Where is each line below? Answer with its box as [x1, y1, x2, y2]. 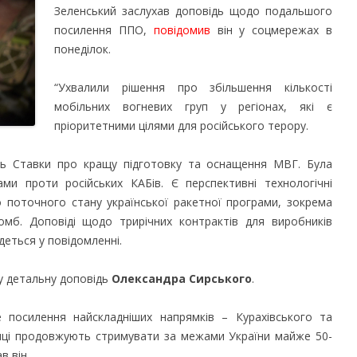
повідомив [153, 22, 210, 37]
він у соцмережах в [217, 22, 333, 37]
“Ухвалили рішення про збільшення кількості [54, 80, 332, 95]
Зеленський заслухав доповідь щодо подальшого [54, 3, 332, 18]
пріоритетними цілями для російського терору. [54, 118, 308, 133]
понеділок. [54, 41, 111, 57]
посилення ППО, [54, 22, 154, 37]
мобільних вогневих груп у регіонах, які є [54, 99, 332, 114]
